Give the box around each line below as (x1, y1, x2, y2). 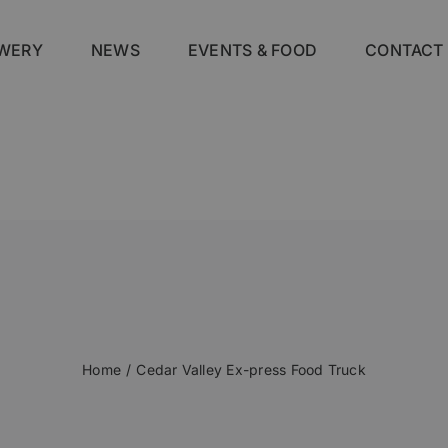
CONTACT (365, 39, 444, 60)
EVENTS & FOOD (187, 39, 318, 60)
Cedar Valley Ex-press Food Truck (136, 361, 366, 378)
